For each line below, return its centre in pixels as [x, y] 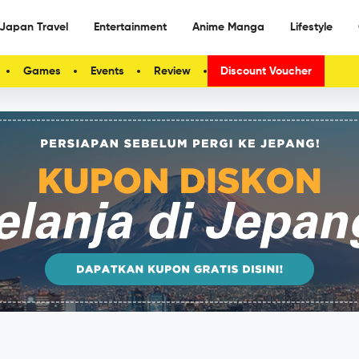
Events [107, 71]
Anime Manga [228, 27]
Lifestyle [311, 27]
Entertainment [130, 27]
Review [172, 71]
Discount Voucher [266, 71]
